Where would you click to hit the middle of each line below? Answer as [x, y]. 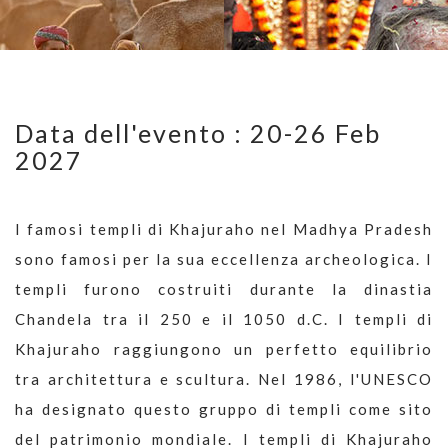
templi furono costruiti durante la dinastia [224, 288]
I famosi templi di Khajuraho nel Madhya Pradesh [224, 228]
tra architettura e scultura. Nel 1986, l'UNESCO [224, 378]
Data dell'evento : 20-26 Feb [198, 132]
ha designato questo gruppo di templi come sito [224, 408]
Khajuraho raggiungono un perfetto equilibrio [224, 348]
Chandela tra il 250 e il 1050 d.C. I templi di [224, 318]
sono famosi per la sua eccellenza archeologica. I [224, 258]
